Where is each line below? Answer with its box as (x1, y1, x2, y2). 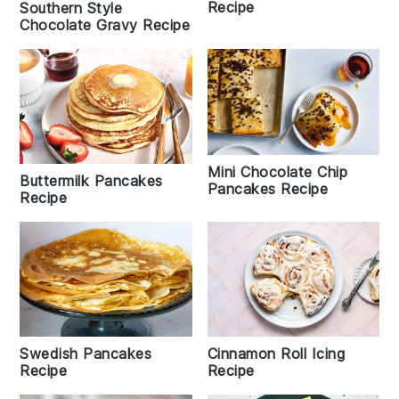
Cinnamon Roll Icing (207, 344, 345, 362)
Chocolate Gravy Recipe (20, 16, 191, 35)
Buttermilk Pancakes (20, 171, 163, 190)
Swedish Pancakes (20, 344, 152, 362)
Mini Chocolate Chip (207, 162, 347, 181)
